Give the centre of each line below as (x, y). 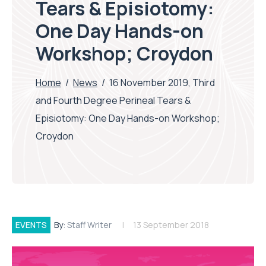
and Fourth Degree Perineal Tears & (113, 101)
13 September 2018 (171, 225)
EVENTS (31, 225)
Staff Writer (89, 225)
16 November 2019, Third (162, 83)
